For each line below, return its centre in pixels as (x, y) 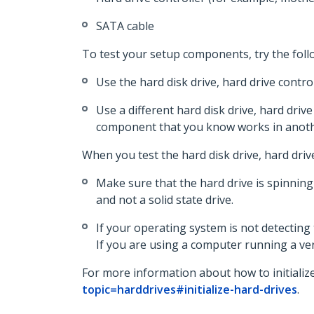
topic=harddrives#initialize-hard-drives (190, 289)
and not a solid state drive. (165, 200)
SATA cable (125, 26)
